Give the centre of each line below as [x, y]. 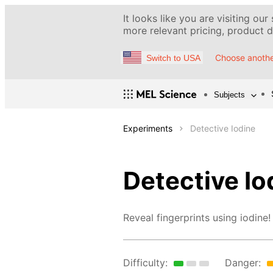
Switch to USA [173, 58]
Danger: [243, 263]
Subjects [229, 94]
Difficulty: [145, 263]
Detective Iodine [223, 129]
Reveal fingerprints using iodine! [197, 218]
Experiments [148, 129]
